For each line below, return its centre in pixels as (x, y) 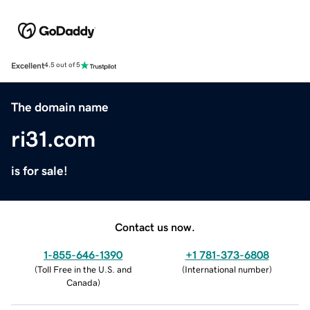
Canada (82, 282)
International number (227, 269)
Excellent (28, 65)
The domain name (60, 107)
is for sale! (39, 171)
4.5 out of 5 (62, 65)
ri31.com (53, 139)
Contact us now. (155, 227)
